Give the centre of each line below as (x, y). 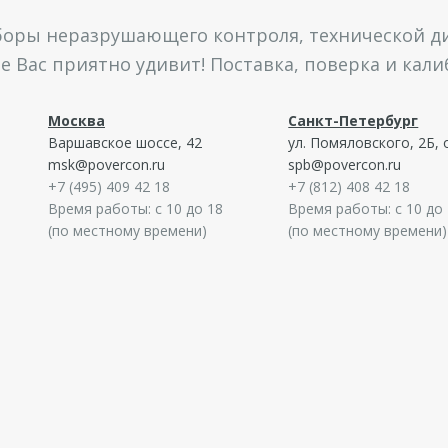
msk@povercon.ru (106, 164)
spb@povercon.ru (345, 164)
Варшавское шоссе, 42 (124, 142)
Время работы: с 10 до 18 (135, 208)
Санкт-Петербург (353, 120)
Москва (76, 120)
